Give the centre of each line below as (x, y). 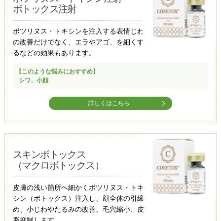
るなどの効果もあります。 (54, 53)
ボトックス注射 (44, 9)
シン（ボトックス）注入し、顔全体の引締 (78, 199)
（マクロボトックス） (58, 166)
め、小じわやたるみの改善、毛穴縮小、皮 (78, 209)
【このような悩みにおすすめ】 (57, 72)
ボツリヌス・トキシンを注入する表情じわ (78, 31)
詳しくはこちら (109, 103)
